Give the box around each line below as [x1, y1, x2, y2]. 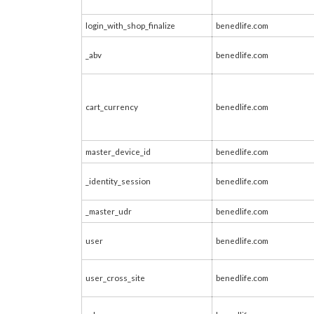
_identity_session [86, 176, 151, 186]
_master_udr [86, 206, 132, 216]
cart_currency [86, 102, 138, 111]
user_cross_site [86, 273, 145, 282]
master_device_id [86, 146, 151, 156]
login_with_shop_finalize [86, 20, 175, 30]
